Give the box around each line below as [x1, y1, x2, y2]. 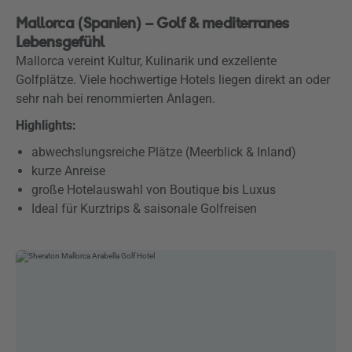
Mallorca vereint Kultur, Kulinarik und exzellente [16, 53, 277, 68]
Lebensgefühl [16, 32, 104, 52]
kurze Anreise [31, 163, 105, 178]
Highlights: [16, 118, 76, 133]
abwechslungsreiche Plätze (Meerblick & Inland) [31, 145, 296, 159]
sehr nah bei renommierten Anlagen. [16, 91, 215, 106]
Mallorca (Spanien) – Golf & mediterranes [16, 13, 289, 33]
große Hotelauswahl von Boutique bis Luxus [31, 182, 276, 197]
